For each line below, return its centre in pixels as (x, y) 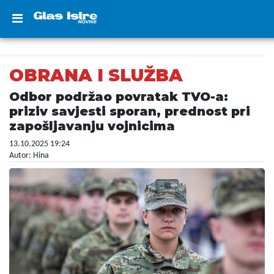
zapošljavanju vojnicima (92, 126)
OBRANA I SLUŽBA (96, 75)
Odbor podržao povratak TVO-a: (119, 97)
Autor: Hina (29, 156)
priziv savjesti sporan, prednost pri (130, 111)
